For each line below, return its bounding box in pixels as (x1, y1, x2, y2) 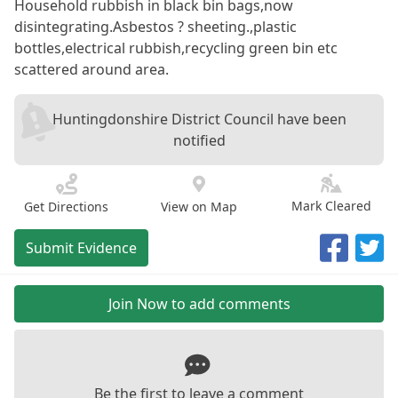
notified (172, 131, 226, 150)
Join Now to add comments (107, 294, 291, 314)
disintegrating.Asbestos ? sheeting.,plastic (14, 17, 297, 36)
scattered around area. (14, 60, 169, 79)
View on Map (160, 198, 237, 215)
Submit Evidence (26, 238, 137, 258)
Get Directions (24, 198, 109, 215)
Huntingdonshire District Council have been (52, 109, 346, 129)
